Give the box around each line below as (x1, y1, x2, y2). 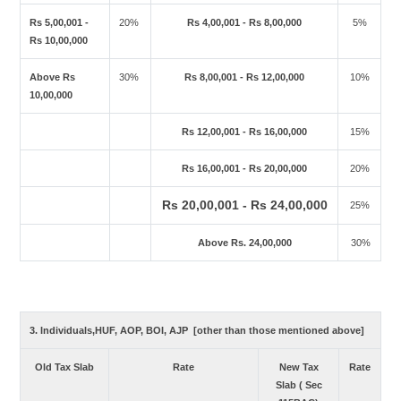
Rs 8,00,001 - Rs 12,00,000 (184, 72, 304, 82)
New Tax (278, 362, 319, 372)
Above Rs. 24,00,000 (197, 237, 292, 248)
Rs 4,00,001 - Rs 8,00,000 (187, 17, 302, 28)
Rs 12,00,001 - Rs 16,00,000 (182, 126, 307, 137)
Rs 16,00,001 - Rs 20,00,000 (182, 163, 307, 174)
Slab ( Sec (275, 380, 322, 390)
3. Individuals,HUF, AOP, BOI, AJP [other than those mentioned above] (30, 325, 365, 336)
